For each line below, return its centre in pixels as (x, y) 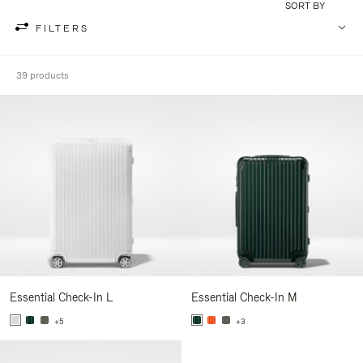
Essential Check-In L (61, 297)
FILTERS (62, 28)
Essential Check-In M (244, 297)
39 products (43, 75)
